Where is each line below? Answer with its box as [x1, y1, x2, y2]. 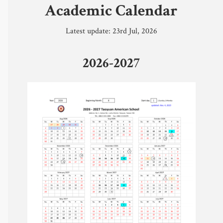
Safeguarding [21, 14, 65, 26]
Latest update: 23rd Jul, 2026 [65, 26, 157, 36]
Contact [21, 63, 47, 75]
